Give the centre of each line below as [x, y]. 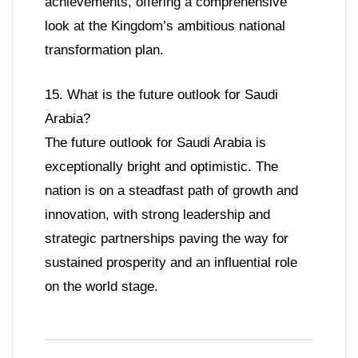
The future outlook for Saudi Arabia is [155, 142]
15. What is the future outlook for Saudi [161, 94]
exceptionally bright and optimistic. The [161, 166]
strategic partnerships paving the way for [167, 238]
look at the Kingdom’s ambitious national [165, 26]
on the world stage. [101, 286]
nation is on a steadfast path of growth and [171, 190]
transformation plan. [104, 50]
